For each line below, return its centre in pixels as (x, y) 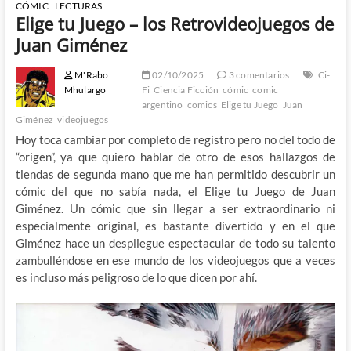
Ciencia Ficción (186, 89)
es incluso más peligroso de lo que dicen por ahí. (136, 277)
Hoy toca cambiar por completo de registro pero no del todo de (175, 139)
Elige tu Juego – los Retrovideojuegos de (174, 23)
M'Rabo (90, 74)
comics (202, 104)
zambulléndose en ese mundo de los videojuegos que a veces (175, 260)
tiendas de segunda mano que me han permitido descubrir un (175, 174)
